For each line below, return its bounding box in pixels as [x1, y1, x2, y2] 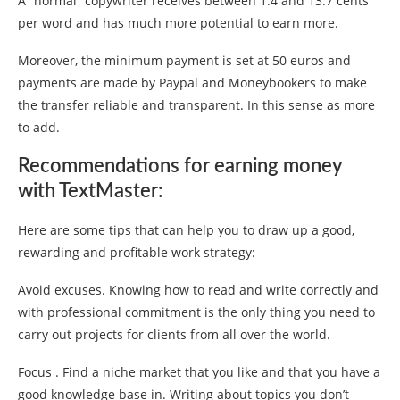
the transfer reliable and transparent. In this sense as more [18, 96, 375, 114]
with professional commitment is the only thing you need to [18, 304, 375, 321]
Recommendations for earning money [18, 156, 341, 177]
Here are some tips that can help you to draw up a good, [18, 221, 354, 239]
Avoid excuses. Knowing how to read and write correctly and [18, 281, 379, 299]
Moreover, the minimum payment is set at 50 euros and [18, 52, 351, 70]
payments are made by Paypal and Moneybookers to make [18, 74, 367, 92]
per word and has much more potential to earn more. [18, 14, 338, 32]
